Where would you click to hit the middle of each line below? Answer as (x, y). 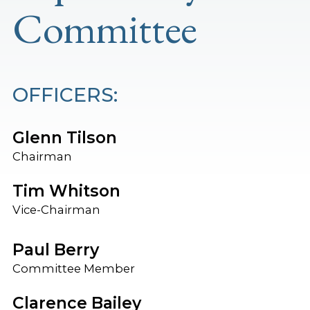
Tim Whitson (66, 191)
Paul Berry (55, 250)
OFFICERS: (65, 95)
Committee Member (73, 269)
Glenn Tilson (64, 138)
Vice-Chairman (56, 210)
